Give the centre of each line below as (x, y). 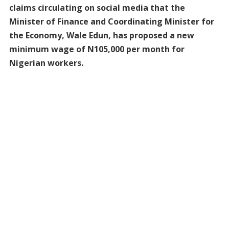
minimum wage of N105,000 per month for (97, 49)
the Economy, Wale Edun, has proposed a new (101, 36)
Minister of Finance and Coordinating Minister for (111, 22)
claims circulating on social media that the (97, 8)
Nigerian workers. (46, 63)
